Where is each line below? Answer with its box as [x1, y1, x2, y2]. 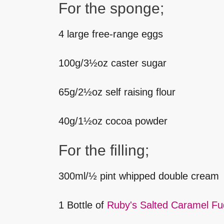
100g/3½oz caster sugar [58, 57, 166, 69]
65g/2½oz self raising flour [58, 86, 175, 98]
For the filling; [58, 142, 149, 159]
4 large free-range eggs [58, 28, 163, 40]
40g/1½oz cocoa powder [58, 115, 167, 127]
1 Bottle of [58, 199, 107, 211]
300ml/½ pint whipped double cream [58, 170, 219, 182]
